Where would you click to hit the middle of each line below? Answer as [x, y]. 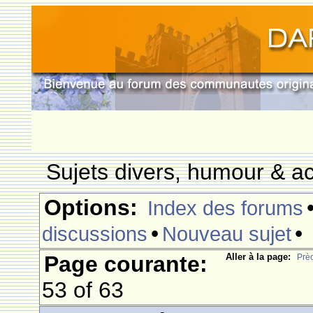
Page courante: [126, 264]
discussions [95, 234]
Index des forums [226, 208]
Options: [91, 208]
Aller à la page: [258, 257]
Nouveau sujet [227, 234]
